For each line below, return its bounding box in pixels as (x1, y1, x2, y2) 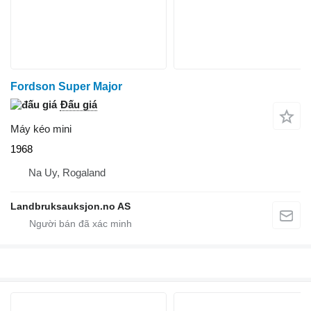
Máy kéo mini (10, 122, 72, 135)
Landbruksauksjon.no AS (10, 200, 131, 212)
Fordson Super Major (10, 80, 122, 92)
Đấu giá (60, 98, 97, 110)
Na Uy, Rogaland (28, 166, 106, 178)
